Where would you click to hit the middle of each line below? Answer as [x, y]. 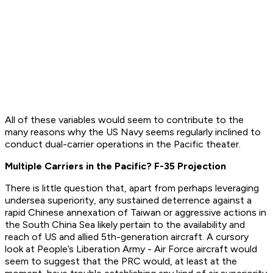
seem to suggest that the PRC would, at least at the [121, 261]
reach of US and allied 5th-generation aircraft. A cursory [127, 237]
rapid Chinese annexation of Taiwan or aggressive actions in [136, 213]
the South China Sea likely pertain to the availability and [125, 225]
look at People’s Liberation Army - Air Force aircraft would [131, 249]
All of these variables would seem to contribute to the [124, 120]
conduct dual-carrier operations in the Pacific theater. [123, 144]
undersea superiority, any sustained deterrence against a [128, 200]
